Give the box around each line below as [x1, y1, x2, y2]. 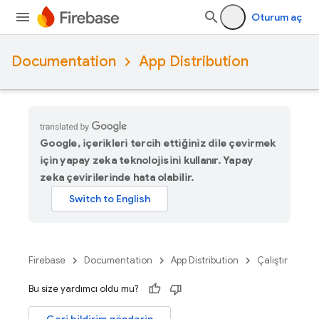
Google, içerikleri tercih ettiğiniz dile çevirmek [40, 137, 276, 150]
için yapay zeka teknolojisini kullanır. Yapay [40, 154, 253, 167]
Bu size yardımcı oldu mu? [28, 283, 138, 295]
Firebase [28, 254, 66, 266]
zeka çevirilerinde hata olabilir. [40, 171, 194, 184]
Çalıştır [257, 254, 288, 266]
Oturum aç [251, 11, 302, 23]
